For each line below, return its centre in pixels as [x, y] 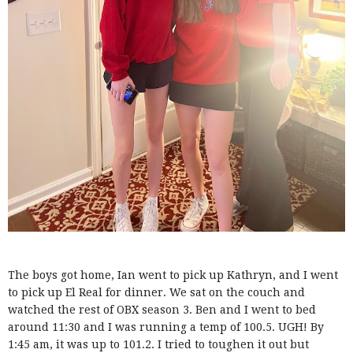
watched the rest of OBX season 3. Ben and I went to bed [162, 309]
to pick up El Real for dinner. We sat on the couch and [156, 292]
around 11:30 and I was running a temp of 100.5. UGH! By [166, 327]
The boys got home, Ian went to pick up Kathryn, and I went [173, 275]
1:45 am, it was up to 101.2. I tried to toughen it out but [158, 344]
